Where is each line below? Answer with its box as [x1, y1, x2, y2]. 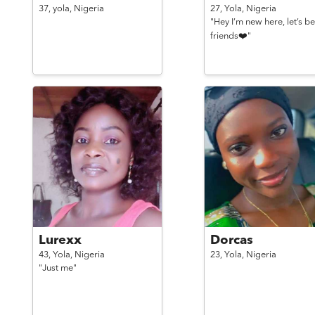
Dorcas [210, 234, 253, 247]
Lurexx [38, 234, 82, 247]
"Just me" [38, 264, 77, 273]
